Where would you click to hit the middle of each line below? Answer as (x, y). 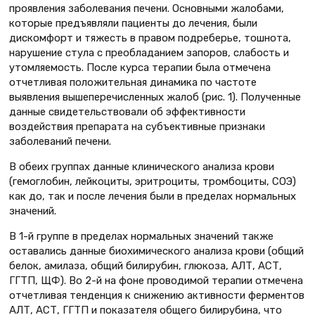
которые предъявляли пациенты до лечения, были (133, 23)
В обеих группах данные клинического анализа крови (142, 166)
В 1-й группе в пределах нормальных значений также (141, 236)
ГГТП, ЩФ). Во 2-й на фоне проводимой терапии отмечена (156, 280)
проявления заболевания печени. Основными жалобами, (147, 8)
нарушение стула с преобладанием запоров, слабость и (149, 53)
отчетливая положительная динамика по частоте (133, 82)
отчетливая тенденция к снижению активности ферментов (157, 295)
